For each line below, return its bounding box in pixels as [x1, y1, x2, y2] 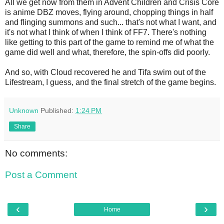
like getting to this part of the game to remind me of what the [5, 37, 214, 46]
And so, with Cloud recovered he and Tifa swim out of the [5, 67, 206, 76]
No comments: [5, 147, 67, 158]
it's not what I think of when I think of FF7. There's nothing [5, 27, 206, 36]
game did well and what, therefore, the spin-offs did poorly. [5, 47, 210, 56]
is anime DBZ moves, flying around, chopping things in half [5, 7, 213, 16]
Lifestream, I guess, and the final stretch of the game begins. [5, 77, 216, 86]
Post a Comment [5, 169, 77, 180]
